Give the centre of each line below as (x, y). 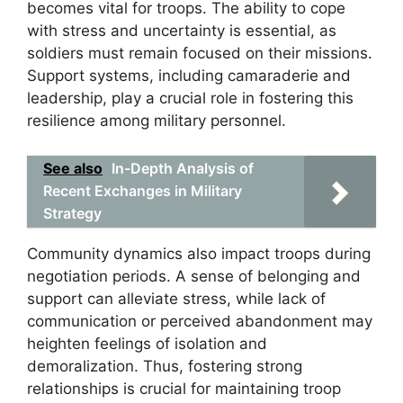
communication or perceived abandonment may (200, 321)
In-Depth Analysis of (183, 168)
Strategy (72, 213)
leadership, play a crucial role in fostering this (190, 98)
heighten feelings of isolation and (147, 343)
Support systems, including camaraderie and (189, 76)
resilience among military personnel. (157, 121)
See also (73, 168)
